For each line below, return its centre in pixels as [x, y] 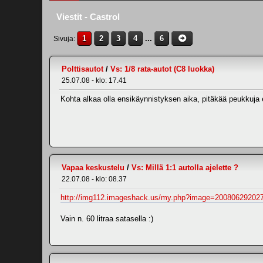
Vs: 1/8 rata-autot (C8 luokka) [162, 69]
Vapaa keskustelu [93, 168]
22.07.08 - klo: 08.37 [94, 179]
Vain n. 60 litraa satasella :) [107, 219]
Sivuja [63, 39]
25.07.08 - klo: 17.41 [94, 80]
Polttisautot [82, 69]
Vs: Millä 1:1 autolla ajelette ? [185, 168]
